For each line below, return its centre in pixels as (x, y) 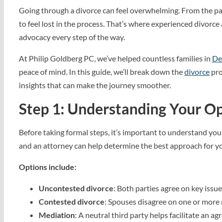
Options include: (48, 167)
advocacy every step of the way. (72, 37)
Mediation (57, 215)
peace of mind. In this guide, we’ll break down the (102, 72)
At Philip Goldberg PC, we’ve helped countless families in (115, 58)
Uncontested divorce (76, 188)
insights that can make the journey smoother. (95, 85)
